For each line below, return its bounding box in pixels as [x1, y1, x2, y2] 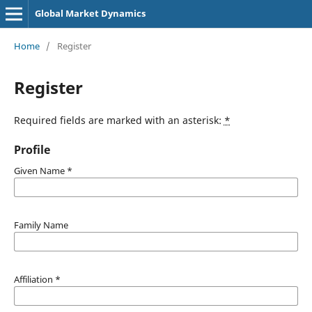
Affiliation [13, 272, 55, 286]
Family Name [13, 218, 68, 231]
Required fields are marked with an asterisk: [13, 113, 224, 127]
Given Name [13, 164, 67, 177]
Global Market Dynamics [34, 7, 146, 19]
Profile [13, 141, 50, 157]
